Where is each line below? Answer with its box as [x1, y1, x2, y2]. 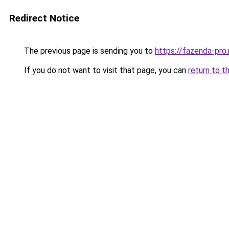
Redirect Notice [9, 12, 79, 24]
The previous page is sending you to [22, 46, 155, 56]
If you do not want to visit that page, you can [22, 65, 188, 75]
